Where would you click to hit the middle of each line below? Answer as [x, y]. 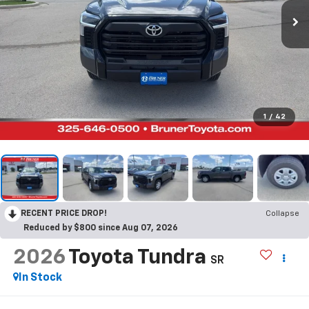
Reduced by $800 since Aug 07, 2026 [101, 228]
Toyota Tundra [137, 258]
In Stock [40, 278]
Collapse [282, 213]
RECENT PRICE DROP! [64, 213]
